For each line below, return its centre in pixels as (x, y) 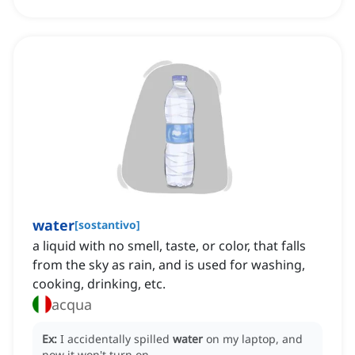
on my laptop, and (254, 339)
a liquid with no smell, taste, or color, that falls (169, 246)
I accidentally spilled (116, 339)
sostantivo (107, 225)
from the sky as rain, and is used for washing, (169, 265)
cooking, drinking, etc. (99, 284)
